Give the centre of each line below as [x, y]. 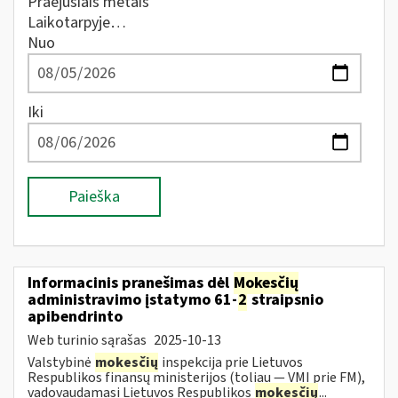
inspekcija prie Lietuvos [231, 362]
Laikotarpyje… [77, 23]
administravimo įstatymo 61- [132, 299]
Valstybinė [61, 362]
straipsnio [286, 299]
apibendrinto [75, 316]
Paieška [94, 197]
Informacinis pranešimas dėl [130, 283]
